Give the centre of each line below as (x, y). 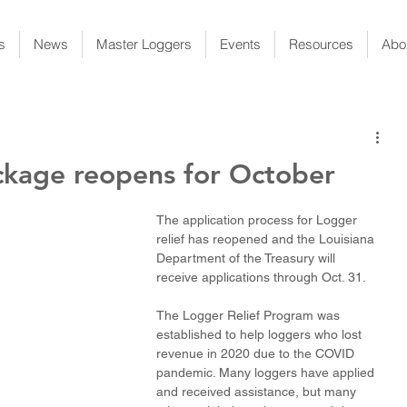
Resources (321, 44)
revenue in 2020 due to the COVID (257, 353)
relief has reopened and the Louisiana (267, 239)
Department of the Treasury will (248, 258)
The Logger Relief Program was (250, 315)
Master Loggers (144, 44)
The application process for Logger (258, 220)
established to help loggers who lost (261, 334)
